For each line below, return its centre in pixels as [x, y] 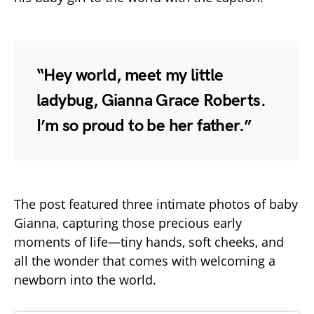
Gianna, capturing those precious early [128, 223]
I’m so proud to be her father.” [144, 126]
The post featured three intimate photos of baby [156, 204]
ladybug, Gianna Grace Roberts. [151, 101]
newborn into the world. [85, 280]
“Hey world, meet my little [130, 76]
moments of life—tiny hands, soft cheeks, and [149, 242]
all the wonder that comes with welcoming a [145, 261]
